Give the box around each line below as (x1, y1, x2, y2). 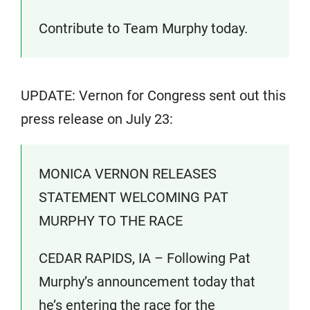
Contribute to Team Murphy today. (39, 20, 248, 37)
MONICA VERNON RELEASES (39, 165, 217, 182)
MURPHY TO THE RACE (39, 212, 183, 229)
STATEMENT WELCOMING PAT (39, 189, 228, 206)
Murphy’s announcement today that (39, 273, 255, 290)
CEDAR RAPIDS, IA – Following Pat (39, 250, 250, 266)
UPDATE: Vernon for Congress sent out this (21, 87, 286, 104)
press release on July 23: (21, 111, 173, 127)
